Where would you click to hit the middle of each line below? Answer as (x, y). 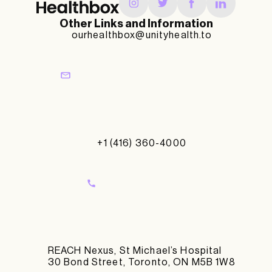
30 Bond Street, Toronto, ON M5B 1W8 (142, 262)
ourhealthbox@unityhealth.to (142, 36)
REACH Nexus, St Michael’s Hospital (135, 250)
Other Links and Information (136, 24)
